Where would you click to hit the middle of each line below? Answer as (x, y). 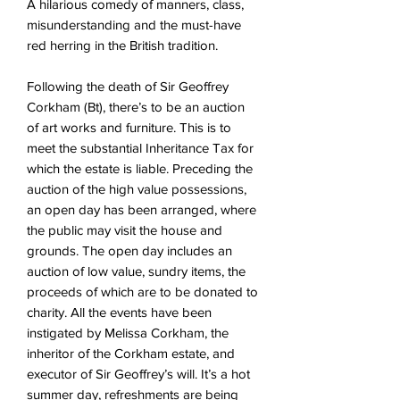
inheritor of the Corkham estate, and (131, 353)
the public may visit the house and (125, 229)
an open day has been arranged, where (142, 209)
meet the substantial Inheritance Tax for (140, 147)
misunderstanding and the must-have (134, 24)
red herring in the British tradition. (122, 45)
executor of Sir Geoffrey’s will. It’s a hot (138, 373)
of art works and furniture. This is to (129, 127)
